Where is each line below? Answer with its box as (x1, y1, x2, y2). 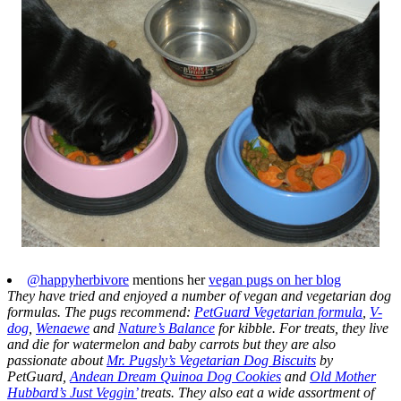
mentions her (129, 272, 209, 288)
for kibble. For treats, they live (215, 320, 388, 337)
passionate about (7, 353, 107, 369)
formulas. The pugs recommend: (7, 304, 194, 320)
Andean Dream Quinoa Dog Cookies (70, 369, 281, 385)
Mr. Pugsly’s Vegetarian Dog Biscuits (107, 353, 316, 369)
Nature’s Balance (118, 320, 215, 337)
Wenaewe (36, 320, 90, 337)
